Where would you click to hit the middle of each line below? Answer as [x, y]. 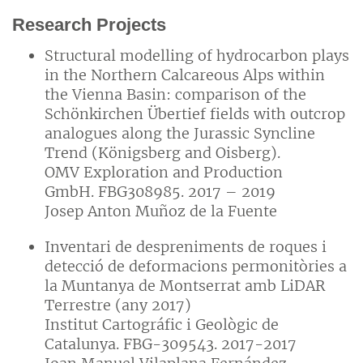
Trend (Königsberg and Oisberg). [162, 153]
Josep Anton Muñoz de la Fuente [161, 211]
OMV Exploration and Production [164, 173]
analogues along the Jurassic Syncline [180, 134]
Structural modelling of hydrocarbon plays [197, 56]
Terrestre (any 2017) [118, 305]
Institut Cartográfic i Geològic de [162, 325]
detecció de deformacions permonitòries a [196, 267]
